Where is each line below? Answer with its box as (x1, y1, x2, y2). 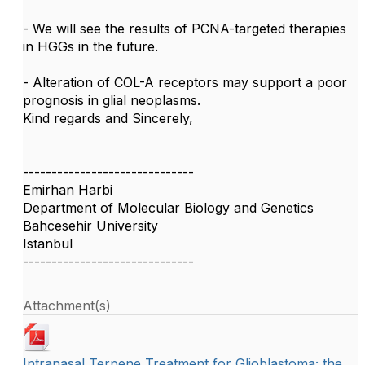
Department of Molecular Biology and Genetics (23, 200, 314, 216)
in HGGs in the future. (23, 38, 158, 55)
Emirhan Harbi (23, 182, 112, 198)
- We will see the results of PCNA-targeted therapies (23, 20, 346, 37)
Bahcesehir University (23, 218, 158, 234)
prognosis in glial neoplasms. (23, 92, 200, 108)
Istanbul (23, 235, 73, 252)
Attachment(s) (23, 297, 111, 314)
